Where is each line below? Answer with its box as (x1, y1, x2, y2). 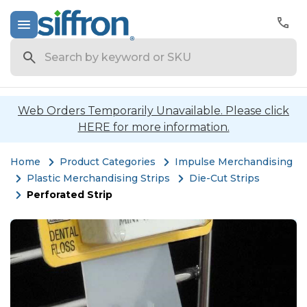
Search (10, 40, 49, 53)
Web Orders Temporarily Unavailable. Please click (18, 104, 289, 117)
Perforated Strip (27, 188, 112, 201)
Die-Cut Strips (189, 172, 260, 184)
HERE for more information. (77, 121, 230, 134)
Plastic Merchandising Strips (27, 172, 170, 184)
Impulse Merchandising (175, 156, 293, 168)
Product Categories (60, 156, 156, 168)
